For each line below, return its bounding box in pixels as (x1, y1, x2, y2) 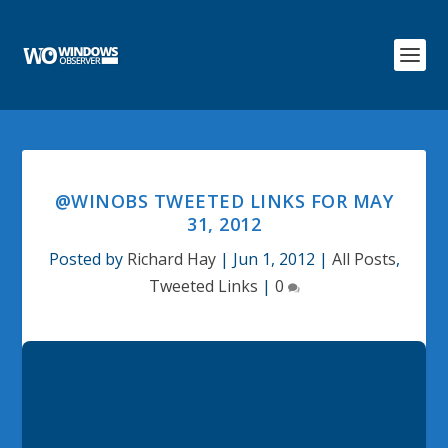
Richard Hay (126, 248, 216, 270)
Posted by (48, 248, 127, 270)
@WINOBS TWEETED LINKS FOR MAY (54, 189, 394, 213)
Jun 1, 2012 (232, 248, 315, 270)
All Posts (331, 248, 396, 270)
